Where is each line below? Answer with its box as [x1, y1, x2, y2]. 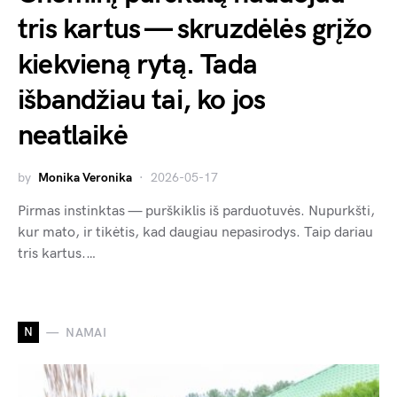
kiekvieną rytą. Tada [18, 48, 257, 83]
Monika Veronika [38, 170, 132, 186]
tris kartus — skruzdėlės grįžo [18, 12, 372, 48]
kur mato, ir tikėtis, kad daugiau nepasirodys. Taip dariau [18, 224, 373, 242]
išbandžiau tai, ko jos [18, 83, 266, 119]
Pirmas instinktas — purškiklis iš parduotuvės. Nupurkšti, [18, 203, 375, 221]
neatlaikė [18, 119, 128, 154]
